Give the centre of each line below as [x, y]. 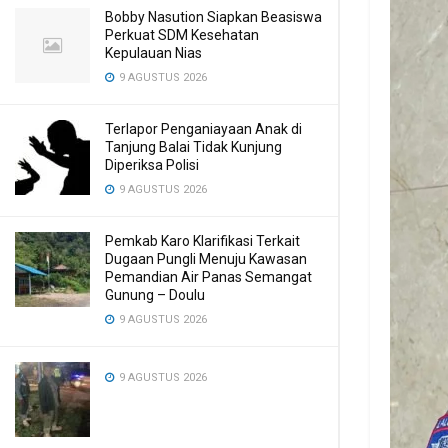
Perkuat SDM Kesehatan [182, 35]
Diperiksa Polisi [152, 165]
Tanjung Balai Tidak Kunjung [193, 147]
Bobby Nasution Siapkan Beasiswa [213, 17]
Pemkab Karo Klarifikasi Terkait [202, 241]
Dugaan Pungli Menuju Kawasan [206, 259]
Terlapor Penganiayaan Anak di [203, 129]
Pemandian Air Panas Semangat [208, 277]
